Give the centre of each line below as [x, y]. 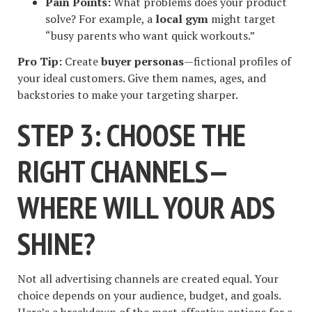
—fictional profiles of [237, 61]
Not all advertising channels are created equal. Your [148, 279]
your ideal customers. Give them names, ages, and [142, 78]
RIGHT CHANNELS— [123, 171]
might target [242, 19]
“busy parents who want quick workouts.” [150, 36]
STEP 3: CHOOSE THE [132, 134]
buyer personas [142, 61]
